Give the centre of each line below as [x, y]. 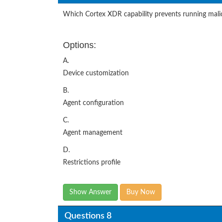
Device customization [96, 74]
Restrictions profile [92, 163]
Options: [80, 45]
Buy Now [141, 193]
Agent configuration [93, 103]
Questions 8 [88, 216]
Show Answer [90, 193]
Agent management [93, 133]
